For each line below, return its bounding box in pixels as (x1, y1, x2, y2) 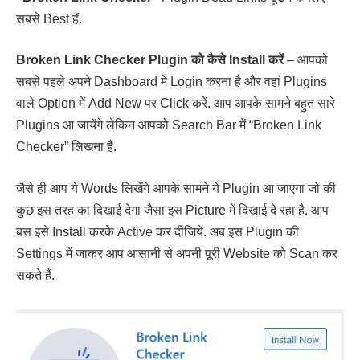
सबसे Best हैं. (16, 11, 82, 26)
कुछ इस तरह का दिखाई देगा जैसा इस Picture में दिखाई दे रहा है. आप (16, 202, 329, 217)
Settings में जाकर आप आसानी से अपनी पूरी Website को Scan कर (16, 246, 337, 260)
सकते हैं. (16, 268, 55, 282)
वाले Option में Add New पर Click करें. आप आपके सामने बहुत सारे (16, 96, 335, 111)
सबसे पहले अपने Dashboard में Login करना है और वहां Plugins (16, 75, 327, 89)
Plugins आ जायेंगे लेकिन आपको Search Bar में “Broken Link (16, 118, 321, 133)
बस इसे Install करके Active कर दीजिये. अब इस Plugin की (16, 224, 299, 239)
